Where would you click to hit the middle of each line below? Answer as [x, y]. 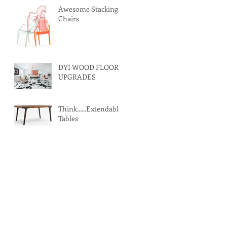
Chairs [69, 18]
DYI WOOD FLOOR [88, 67]
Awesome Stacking [88, 9]
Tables [68, 118]
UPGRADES [77, 77]
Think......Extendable [90, 109]
